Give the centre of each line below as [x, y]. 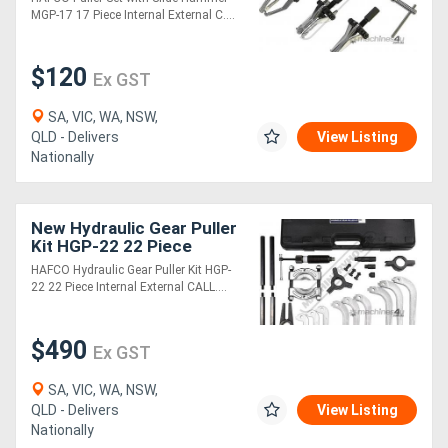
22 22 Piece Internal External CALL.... [129, 287]
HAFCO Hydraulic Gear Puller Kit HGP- [131, 270]
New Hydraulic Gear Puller [134, 228]
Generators [56, 44]
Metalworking [64, 97]
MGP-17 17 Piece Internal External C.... [133, 14]
